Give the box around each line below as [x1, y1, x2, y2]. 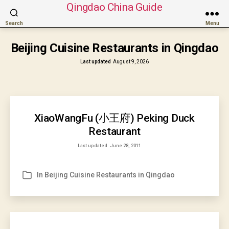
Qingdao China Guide [66, 1, 163, 13]
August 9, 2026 [113, 59, 149, 64]
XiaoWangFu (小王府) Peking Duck [34, 112, 195, 124]
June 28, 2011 [109, 143, 141, 148]
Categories [22, 171, 59, 179]
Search [5, 20, 23, 26]
